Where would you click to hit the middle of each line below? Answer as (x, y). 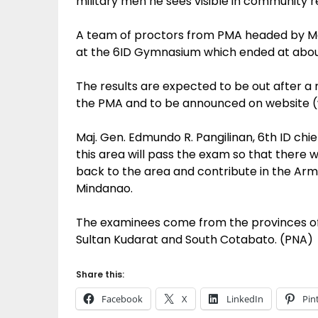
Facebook (122, 299)
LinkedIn (245, 299)
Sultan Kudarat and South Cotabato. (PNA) (194, 240)
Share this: (100, 274)
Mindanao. (104, 188)
